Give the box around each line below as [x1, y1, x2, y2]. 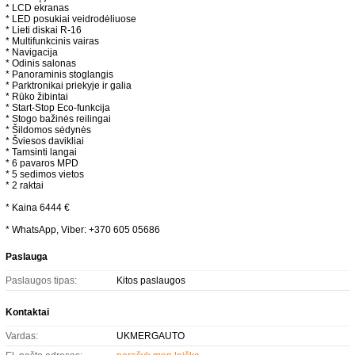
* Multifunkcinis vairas [6, 36, 99, 47]
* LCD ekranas [6, 2, 69, 13]
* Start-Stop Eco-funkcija [6, 102, 110, 113]
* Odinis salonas [6, 58, 76, 69]
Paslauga [6, 251, 48, 262]
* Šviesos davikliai [6, 136, 84, 147]
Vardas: [6, 330, 38, 342]
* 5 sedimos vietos [6, 169, 84, 180]
